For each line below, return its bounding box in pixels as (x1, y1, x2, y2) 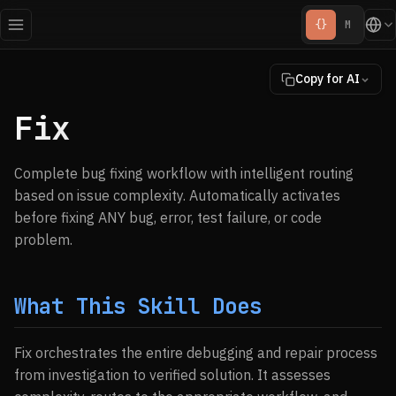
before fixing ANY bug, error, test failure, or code (14, 209, 322, 226)
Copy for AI (295, 71, 360, 87)
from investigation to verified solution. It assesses (14, 366, 331, 384)
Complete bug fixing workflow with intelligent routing (14, 164, 354, 182)
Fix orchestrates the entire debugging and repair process (14, 344, 377, 362)
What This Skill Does (14, 293, 262, 320)
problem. (14, 231, 72, 248)
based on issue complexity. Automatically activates (14, 187, 340, 204)
